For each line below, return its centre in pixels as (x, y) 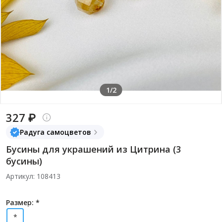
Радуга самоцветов (55, 132)
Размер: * (23, 202)
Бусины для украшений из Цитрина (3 (93, 149)
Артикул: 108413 (33, 176)
